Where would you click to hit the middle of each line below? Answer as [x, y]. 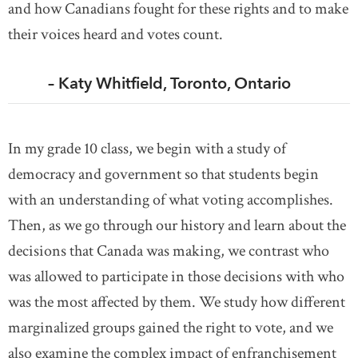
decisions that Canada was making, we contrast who [169, 251]
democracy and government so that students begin [163, 174]
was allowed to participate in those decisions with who [176, 276]
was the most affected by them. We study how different [177, 302]
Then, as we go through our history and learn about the [177, 225]
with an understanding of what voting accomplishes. [171, 200]
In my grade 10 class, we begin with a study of [147, 149]
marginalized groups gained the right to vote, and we [171, 328]
